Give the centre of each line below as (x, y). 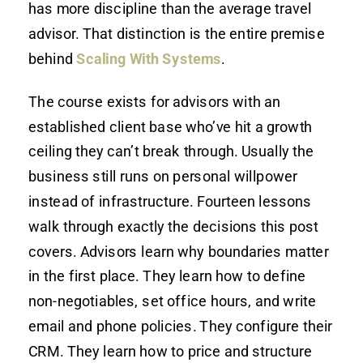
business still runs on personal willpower (163, 176)
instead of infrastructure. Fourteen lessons (170, 201)
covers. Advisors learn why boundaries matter (179, 251)
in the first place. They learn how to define (167, 275)
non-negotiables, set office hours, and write (173, 301)
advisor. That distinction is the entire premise (177, 33)
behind (53, 58)
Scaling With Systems (149, 58)
